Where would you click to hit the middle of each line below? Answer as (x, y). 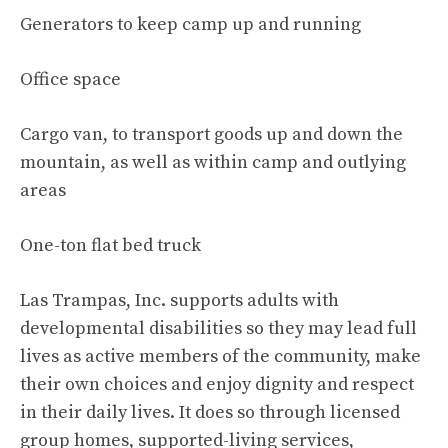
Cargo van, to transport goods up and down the (211, 134)
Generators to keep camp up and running (190, 24)
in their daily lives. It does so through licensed (210, 412)
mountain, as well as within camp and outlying (213, 162)
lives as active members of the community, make (220, 356)
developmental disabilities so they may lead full (218, 328)
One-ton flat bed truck (110, 245)
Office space (70, 79)
